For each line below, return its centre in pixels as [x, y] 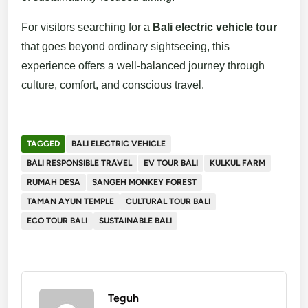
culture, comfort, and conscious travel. [113, 85]
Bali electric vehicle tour [215, 27]
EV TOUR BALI [171, 163]
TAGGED [44, 144]
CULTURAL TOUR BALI [168, 202]
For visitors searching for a [87, 27]
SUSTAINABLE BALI [136, 221]
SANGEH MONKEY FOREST [145, 183]
